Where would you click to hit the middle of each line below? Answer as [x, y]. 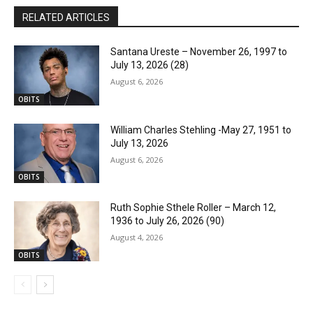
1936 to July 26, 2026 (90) [168, 221]
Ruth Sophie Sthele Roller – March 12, [194, 208]
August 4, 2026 [137, 238]
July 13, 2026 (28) [150, 65]
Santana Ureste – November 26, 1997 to [199, 51]
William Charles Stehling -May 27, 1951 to [201, 130]
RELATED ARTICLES [66, 17]
